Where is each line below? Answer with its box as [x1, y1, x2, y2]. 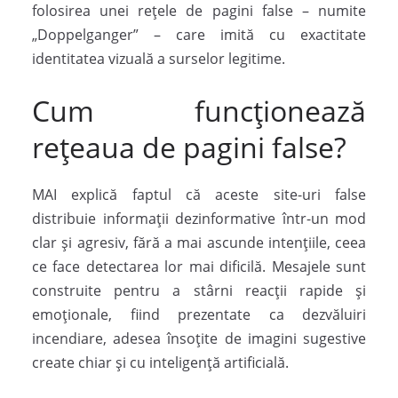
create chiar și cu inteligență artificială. [32, 353, 289, 373]
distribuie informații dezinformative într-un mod [32, 209, 366, 229]
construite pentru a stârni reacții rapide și [32, 281, 366, 301]
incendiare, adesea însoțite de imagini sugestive [32, 329, 366, 349]
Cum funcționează [32, 92, 366, 131]
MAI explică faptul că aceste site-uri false [32, 185, 366, 205]
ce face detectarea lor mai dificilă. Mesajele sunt [32, 257, 366, 277]
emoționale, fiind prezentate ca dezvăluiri [32, 305, 366, 325]
